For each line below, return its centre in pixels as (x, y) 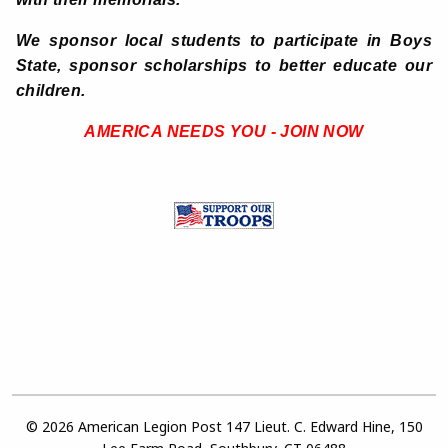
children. (53, 91)
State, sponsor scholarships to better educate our (224, 66)
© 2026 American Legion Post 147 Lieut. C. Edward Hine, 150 (224, 426)
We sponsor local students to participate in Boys (224, 41)
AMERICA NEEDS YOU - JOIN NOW (224, 132)
